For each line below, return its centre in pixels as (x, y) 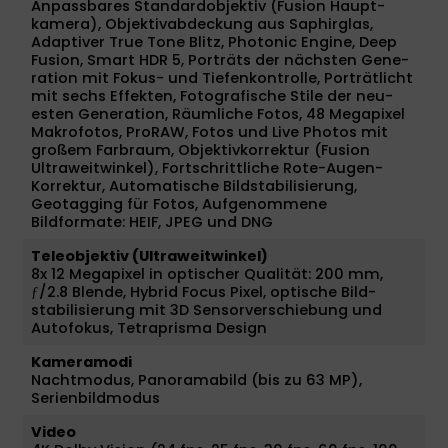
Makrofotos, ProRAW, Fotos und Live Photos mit (209, 131)
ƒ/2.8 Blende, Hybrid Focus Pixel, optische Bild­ (203, 291)
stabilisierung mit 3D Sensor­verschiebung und (206, 309)
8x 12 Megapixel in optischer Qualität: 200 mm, (207, 273)
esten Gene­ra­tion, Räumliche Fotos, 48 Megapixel (218, 113)
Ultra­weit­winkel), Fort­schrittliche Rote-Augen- (207, 167)
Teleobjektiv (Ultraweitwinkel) (149, 255)
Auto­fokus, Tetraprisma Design (149, 327)
